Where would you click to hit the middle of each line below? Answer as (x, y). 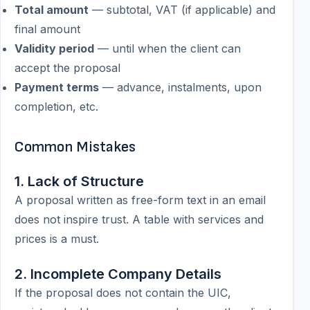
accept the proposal (67, 68)
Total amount (52, 10)
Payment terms (57, 87)
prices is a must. (57, 239)
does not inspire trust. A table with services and (139, 219)
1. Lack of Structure (79, 181)
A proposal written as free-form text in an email (140, 200)
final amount (47, 29)
